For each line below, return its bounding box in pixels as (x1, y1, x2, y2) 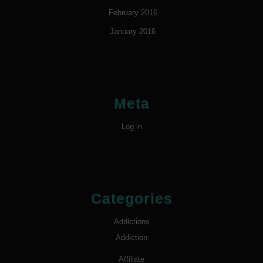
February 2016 (108, 8, 157, 18)
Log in (121, 122, 142, 131)
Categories (90, 190, 173, 207)
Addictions (113, 217, 150, 227)
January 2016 (110, 27, 156, 36)
